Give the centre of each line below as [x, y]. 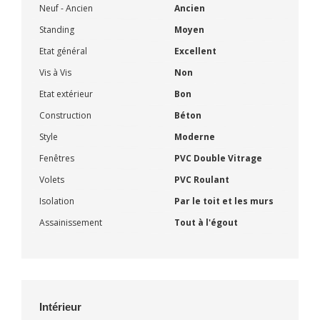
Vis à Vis [55, 72]
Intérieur [60, 306]
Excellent [195, 51]
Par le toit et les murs [224, 201]
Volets [52, 179]
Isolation [57, 201]
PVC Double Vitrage [218, 158]
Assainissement [71, 222]
